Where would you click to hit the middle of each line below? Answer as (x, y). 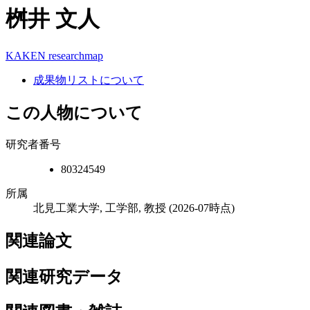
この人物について (74, 112)
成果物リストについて (89, 80)
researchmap (76, 55)
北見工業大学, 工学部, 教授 (100, 208)
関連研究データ (64, 276)
